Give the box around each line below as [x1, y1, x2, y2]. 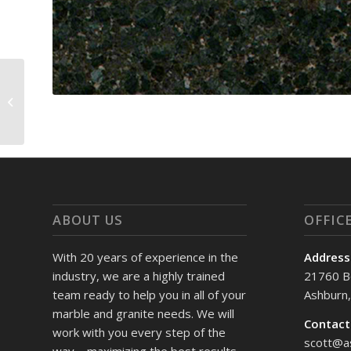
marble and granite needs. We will [52, 306, 234, 322]
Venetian [27, 93, 71, 108]
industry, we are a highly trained [52, 268, 225, 284]
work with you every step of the [52, 324, 226, 341]
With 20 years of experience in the [52, 249, 238, 266]
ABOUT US [52, 211, 123, 230]
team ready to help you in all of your [52, 287, 246, 303]
